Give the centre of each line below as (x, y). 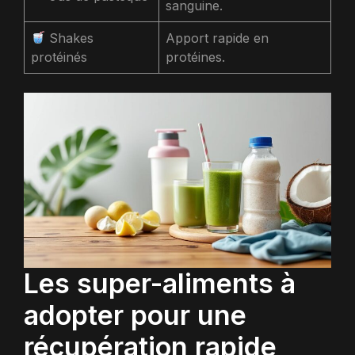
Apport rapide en (217, 38)
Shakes (70, 38)
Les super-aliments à (160, 284)
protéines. (195, 57)
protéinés (59, 57)
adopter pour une (135, 315)
